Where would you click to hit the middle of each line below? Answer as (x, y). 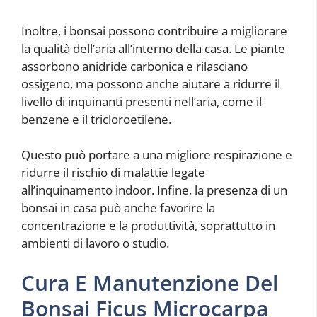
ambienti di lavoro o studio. (95, 243)
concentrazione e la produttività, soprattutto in (148, 226)
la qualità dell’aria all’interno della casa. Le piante (153, 48)
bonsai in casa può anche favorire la (118, 208)
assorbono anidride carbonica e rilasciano (134, 66)
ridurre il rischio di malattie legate (113, 173)
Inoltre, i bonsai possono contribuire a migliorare (154, 30)
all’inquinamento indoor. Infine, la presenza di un (154, 190)
